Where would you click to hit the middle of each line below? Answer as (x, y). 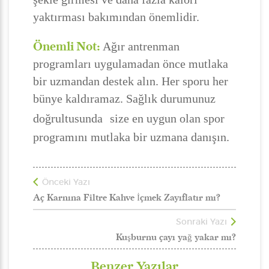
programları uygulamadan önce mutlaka (131, 64)
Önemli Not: (67, 46)
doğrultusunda (68, 118)
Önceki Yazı (66, 182)
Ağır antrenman (140, 46)
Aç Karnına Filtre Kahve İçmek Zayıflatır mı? (127, 198)
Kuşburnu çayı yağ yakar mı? (176, 237)
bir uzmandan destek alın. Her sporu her (131, 81)
